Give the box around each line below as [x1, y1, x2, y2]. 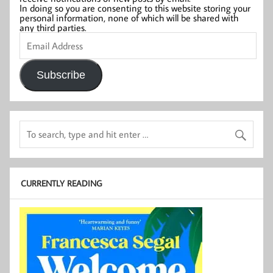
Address [19, 40, 50, 52]
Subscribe [36, 69, 85, 82]
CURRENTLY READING [20, 177, 102, 190]
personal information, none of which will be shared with [19, 11, 238, 24]
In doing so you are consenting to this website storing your [19, 1, 250, 14]
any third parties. [19, 21, 87, 34]
